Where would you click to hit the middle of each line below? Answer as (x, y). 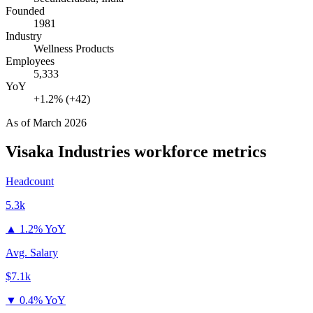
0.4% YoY (43, 300)
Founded (25, 10)
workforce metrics (198, 152)
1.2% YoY (43, 229)
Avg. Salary (32, 253)
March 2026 (60, 122)
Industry (24, 36)
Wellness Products (74, 48)
